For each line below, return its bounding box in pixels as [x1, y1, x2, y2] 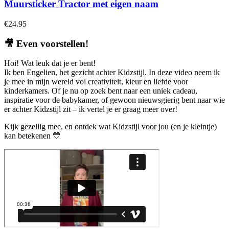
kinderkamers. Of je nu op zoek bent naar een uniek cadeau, [4, 86, 197, 96]
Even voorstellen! [16, 38, 88, 49]
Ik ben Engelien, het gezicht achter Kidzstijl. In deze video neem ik [4, 68, 220, 77]
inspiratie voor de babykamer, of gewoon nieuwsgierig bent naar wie [4, 96, 225, 105]
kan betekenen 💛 [4, 131, 61, 141]
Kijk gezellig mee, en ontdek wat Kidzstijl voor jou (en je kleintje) [4, 122, 217, 131]
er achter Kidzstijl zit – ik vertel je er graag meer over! [4, 105, 177, 114]
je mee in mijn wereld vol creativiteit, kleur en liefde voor [4, 77, 188, 86]
